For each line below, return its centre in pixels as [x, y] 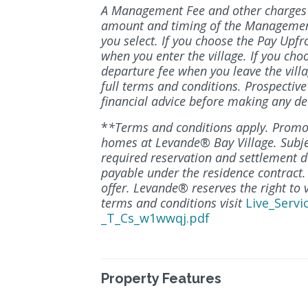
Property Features [161, 279]
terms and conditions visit [173, 203]
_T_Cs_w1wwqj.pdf [155, 218]
